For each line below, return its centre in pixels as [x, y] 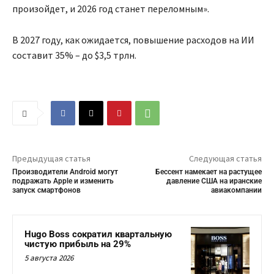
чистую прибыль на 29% [78, 244]
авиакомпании [236, 191]
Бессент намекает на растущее [208, 172]
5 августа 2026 [49, 258]
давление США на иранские [214, 181]
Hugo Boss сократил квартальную [98, 235]
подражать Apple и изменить [63, 181]
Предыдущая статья [51, 159]
